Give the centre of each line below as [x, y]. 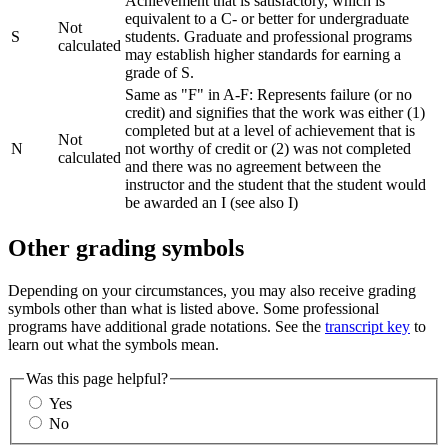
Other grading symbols [126, 247]
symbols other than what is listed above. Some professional [193, 308]
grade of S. [159, 72]
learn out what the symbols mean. [113, 344]
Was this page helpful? [97, 378]
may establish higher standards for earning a [263, 54]
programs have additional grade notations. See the [166, 326]
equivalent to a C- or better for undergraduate [267, 18]
